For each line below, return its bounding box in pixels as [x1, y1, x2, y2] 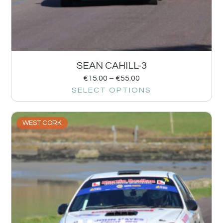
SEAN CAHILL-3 [76, 60, 147, 71]
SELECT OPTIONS [72, 86, 151, 94]
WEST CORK [22, 119, 62, 126]
